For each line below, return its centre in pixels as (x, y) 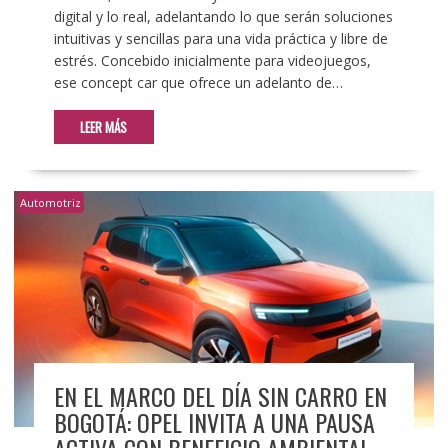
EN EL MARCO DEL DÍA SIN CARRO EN (220, 396)
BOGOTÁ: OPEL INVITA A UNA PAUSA (214, 422)
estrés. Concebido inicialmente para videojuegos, (212, 61)
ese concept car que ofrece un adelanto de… (198, 83)
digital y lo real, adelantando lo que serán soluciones (223, 17)
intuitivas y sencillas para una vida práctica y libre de (220, 39)
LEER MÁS (104, 127)
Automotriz (50, 203)
